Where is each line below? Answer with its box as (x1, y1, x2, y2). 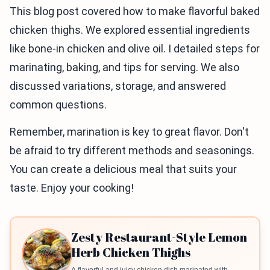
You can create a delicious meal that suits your (10, 163, 237, 176)
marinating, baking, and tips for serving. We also (10, 61, 239, 74)
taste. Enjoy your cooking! (10, 181, 134, 195)
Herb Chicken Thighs (71, 244, 190, 261)
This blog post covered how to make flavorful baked (10, 5, 260, 18)
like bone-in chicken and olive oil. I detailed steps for (10, 42, 260, 55)
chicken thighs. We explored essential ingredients (10, 24, 250, 37)
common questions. (10, 98, 107, 111)
